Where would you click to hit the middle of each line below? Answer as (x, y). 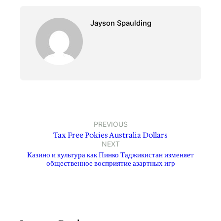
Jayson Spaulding (121, 23)
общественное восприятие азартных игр (110, 164)
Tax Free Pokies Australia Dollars (110, 135)
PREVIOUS (110, 124)
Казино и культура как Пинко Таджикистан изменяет (110, 155)
